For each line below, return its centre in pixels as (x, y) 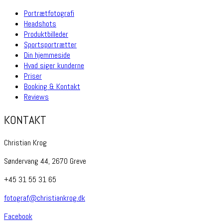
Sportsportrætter (50, 45)
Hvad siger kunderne (54, 65)
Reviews (36, 97)
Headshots (40, 24)
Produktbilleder (46, 34)
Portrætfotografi (49, 13)
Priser (33, 76)
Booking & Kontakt (52, 86)
